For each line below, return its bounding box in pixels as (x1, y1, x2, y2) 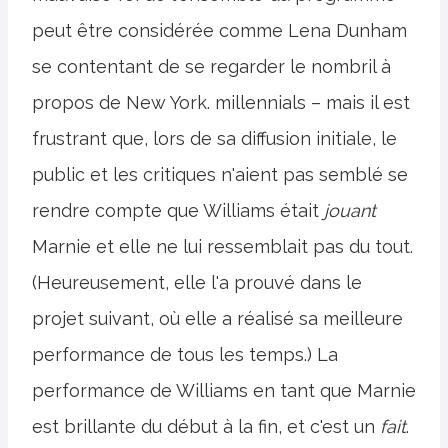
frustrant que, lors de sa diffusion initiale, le (32, 127, 397, 149)
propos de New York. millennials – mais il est (32, 91, 410, 113)
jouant (324, 199, 376, 221)
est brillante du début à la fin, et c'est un (32, 415, 380, 437)
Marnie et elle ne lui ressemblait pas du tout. (32, 235, 413, 257)
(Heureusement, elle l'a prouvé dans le (32, 271, 362, 293)
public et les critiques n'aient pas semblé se (32, 163, 408, 185)
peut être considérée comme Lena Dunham (32, 19, 407, 41)
